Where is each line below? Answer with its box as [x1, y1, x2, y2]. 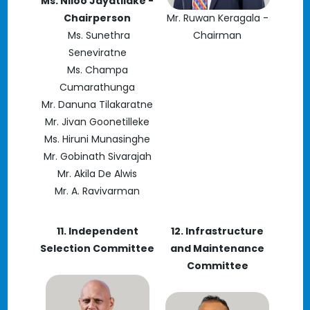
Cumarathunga [60, 80, 135, 94]
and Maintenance [170, 241, 264, 255]
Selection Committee [40, 241, 154, 255]
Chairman [193, 28, 241, 42]
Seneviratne [68, 46, 127, 60]
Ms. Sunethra [64, 28, 130, 42]
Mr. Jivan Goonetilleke [45, 115, 149, 129]
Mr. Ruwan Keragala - [166, 11, 268, 25]
